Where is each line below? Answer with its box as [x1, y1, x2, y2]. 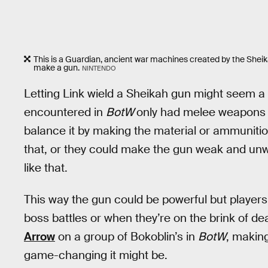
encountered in [24, 105, 106, 120]
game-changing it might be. [24, 247, 167, 263]
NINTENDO [81, 63, 116, 72]
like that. [24, 160, 68, 176]
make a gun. [33, 62, 80, 73]
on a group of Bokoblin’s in [55, 229, 198, 244]
